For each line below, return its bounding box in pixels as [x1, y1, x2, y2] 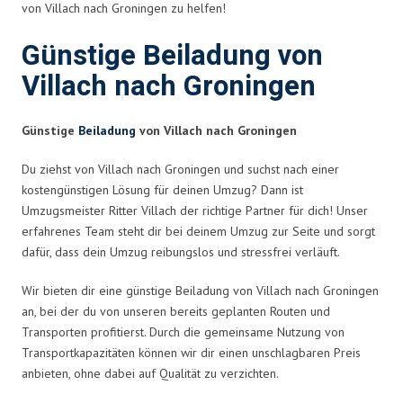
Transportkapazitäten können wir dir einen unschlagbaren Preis [22, 344, 361, 361]
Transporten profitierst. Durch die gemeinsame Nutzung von [22, 323, 345, 340]
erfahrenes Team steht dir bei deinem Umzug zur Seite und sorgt [22, 222, 375, 239]
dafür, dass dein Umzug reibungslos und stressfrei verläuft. [22, 243, 340, 260]
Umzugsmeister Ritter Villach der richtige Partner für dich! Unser [22, 201, 368, 219]
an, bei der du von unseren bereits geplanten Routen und [22, 302, 330, 319]
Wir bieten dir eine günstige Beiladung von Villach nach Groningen [22, 282, 379, 299]
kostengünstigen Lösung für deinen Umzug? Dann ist [22, 181, 303, 198]
